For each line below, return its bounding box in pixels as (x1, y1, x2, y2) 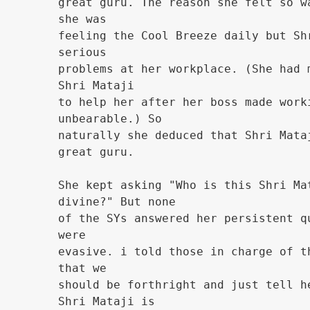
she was (58, 12, 107, 26)
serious (58, 46, 107, 59)
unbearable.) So (58, 112, 162, 125)
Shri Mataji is (58, 295, 155, 308)
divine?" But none (58, 195, 176, 208)
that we (58, 262, 107, 275)
